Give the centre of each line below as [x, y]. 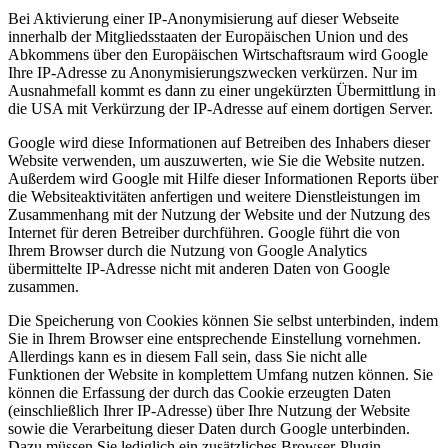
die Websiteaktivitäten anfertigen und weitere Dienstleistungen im [214, 196]
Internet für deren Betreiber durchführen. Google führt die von [204, 232]
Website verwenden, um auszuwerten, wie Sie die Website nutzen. [216, 160]
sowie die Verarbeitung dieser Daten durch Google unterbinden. [209, 428]
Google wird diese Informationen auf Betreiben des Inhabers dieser [219, 142]
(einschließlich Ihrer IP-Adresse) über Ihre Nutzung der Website [209, 410]
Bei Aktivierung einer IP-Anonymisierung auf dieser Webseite [203, 18]
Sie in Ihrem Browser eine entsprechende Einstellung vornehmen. [214, 338]
